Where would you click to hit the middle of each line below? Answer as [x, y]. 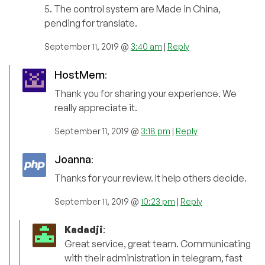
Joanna [73, 159]
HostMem [80, 75]
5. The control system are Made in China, [132, 9]
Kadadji [84, 230]
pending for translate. [91, 23]
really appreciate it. [96, 108]
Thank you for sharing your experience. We [146, 94]
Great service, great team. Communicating [158, 244]
